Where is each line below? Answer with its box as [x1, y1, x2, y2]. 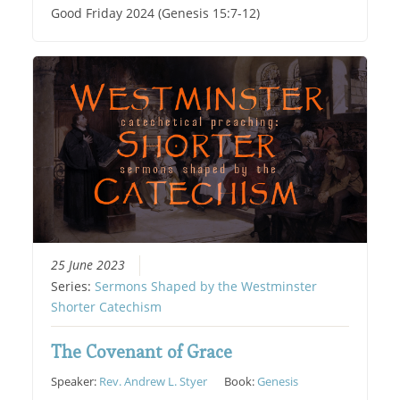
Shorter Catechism [51, 299, 162, 316]
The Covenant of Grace [51, 340, 233, 364]
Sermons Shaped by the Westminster [95, 279, 318, 296]
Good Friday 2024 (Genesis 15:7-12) [51, 4, 261, 21]
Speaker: [51, 373, 100, 390]
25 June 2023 [51, 257, 126, 274]
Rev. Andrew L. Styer [99, 373, 208, 390]
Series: [51, 279, 96, 296]
